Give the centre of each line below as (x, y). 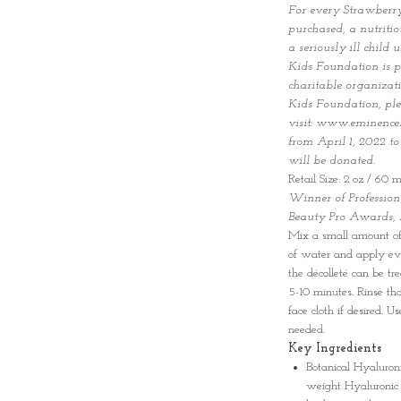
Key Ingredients (335, 349)
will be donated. (332, 161)
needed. (307, 330)
